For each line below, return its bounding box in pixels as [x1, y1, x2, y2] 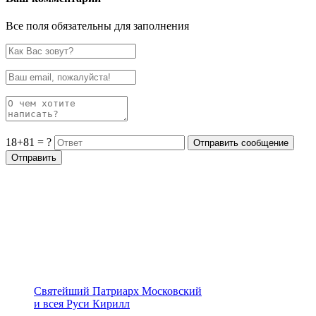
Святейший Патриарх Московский [34, 285, 202, 298]
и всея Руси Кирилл [34, 298, 130, 310]
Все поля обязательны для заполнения [6, 20, 189, 32]
